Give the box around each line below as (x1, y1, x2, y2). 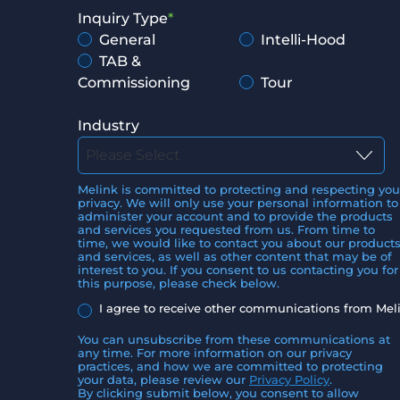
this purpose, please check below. (78, 277, 279, 290)
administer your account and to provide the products (78, 210, 393, 223)
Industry (78, 117, 139, 134)
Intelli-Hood (261, 31, 346, 48)
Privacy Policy (249, 372, 329, 387)
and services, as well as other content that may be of (78, 250, 392, 263)
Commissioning (78, 74, 190, 91)
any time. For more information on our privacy (78, 346, 352, 360)
